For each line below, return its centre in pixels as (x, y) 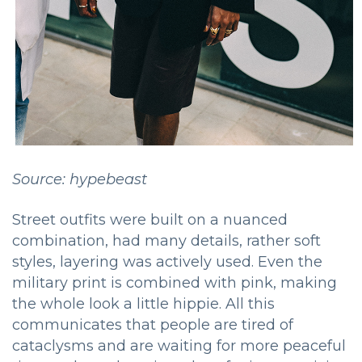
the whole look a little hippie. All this (143, 303)
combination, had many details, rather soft (166, 240)
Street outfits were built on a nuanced (150, 219)
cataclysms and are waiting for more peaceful (179, 345)
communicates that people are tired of (153, 324)
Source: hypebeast (80, 179)
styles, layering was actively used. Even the (167, 261)
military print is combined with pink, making (175, 282)
